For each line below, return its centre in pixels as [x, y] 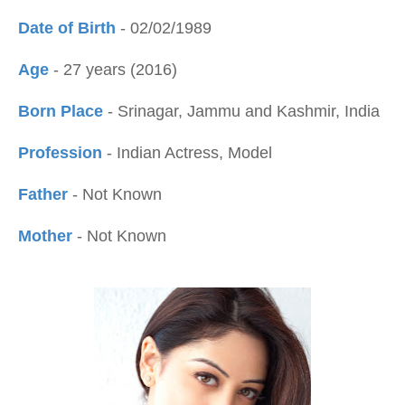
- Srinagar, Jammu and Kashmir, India [241, 111]
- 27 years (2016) [115, 70]
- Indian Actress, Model [189, 153]
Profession [62, 153]
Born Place [61, 111]
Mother [47, 236]
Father [45, 194]
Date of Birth [69, 28]
